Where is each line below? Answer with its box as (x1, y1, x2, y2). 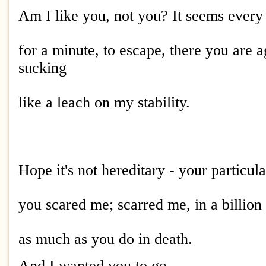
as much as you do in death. (18, 230, 197, 248)
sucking (18, 59, 66, 77)
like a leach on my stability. (18, 94, 190, 111)
